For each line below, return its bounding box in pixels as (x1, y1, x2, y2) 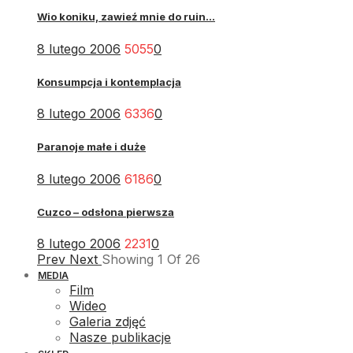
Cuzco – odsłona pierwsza (37, 205, 174, 218)
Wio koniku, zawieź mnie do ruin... (37, 10, 215, 24)
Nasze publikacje (69, 329, 171, 346)
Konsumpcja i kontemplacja (37, 75, 181, 88)
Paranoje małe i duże (37, 140, 146, 154)
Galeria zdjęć (69, 314, 146, 330)
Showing (102, 251, 158, 268)
